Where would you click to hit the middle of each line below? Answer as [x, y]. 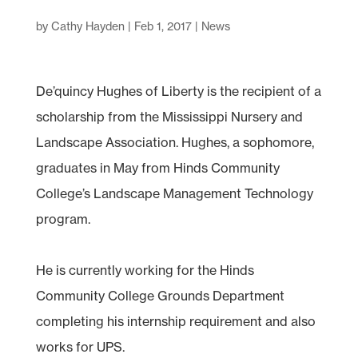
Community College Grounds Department [160, 295]
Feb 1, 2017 [163, 26]
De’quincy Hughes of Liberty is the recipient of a [178, 91]
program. [63, 219]
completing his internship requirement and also [175, 321]
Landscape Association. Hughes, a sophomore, [175, 142]
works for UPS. [80, 346]
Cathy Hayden [88, 26]
